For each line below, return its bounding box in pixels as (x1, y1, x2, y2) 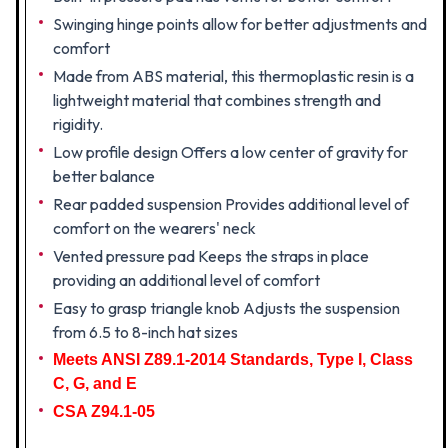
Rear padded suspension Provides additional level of (53, 194, 409, 214)
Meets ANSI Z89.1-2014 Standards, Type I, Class (53, 351, 413, 368)
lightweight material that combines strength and (53, 90, 381, 110)
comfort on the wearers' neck (53, 218, 256, 238)
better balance (53, 166, 155, 186)
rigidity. (53, 114, 103, 134)
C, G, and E (53, 375, 137, 392)
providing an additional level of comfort (53, 270, 320, 290)
